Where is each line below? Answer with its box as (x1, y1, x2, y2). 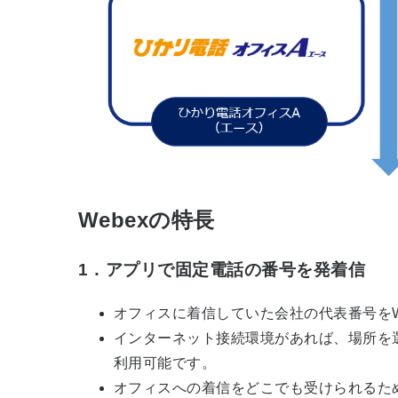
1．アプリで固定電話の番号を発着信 (78, 260, 366, 280)
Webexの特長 (78, 207, 215, 232)
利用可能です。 (114, 355, 217, 371)
